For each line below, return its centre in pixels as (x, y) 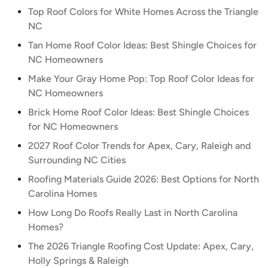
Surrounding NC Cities (77, 160)
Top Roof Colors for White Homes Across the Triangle (143, 12)
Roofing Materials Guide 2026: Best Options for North (144, 179)
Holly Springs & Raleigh (78, 261)
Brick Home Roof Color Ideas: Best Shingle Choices (138, 112)
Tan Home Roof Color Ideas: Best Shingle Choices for (142, 45)
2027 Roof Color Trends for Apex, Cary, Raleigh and (139, 146)
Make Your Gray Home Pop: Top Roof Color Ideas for (141, 79)
